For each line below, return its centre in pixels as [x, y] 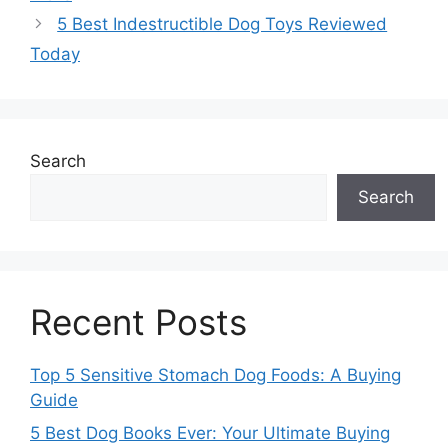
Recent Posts [138, 321]
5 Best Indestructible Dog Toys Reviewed [222, 23]
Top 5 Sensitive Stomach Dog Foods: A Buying [215, 374]
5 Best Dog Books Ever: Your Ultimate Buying [210, 433]
